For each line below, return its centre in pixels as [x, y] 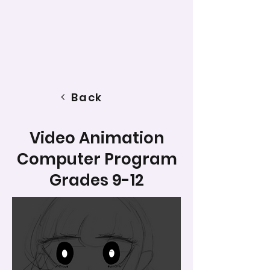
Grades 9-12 [97, 180]
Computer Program [97, 159]
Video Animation [97, 138]
